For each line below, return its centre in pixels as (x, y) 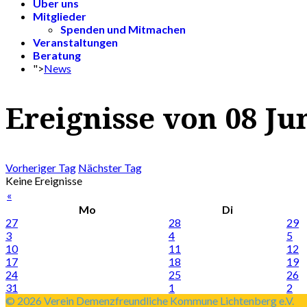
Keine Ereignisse (44, 181)
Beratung (57, 55)
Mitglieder (60, 16)
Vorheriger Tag (41, 168)
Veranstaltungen (75, 42)
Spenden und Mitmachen (123, 29)
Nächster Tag (110, 168)
